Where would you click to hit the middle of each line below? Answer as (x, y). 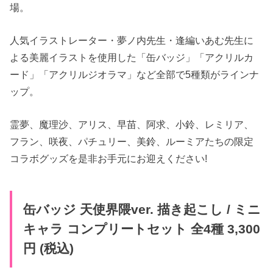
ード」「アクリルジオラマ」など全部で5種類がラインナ (135, 75)
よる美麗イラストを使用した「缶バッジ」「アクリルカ (132, 58)
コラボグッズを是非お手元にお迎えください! (109, 159)
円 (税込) (48, 248)
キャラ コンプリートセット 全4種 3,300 (141, 229)
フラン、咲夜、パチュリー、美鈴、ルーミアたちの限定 (132, 142)
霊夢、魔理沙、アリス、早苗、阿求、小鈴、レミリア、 (132, 125)
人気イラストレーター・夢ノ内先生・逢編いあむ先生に (132, 41)
